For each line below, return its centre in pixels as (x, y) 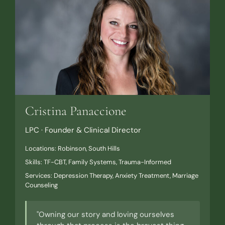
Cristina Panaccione (76, 110)
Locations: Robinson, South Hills (72, 148)
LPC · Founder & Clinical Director (83, 130)
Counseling (41, 185)
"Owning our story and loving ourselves (105, 214)
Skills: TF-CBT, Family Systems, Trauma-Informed (98, 162)
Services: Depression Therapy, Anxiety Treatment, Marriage (111, 175)
